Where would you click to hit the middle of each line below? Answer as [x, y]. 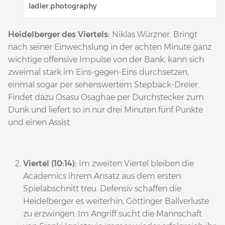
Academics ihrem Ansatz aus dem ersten [102, 176]
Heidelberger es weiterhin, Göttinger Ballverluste [116, 201]
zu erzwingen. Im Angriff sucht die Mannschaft [113, 213]
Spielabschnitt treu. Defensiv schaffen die [102, 188]
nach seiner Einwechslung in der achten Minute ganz [110, 47]
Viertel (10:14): [51, 163]
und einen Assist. [40, 122]
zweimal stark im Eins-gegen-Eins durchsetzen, [98, 72]
